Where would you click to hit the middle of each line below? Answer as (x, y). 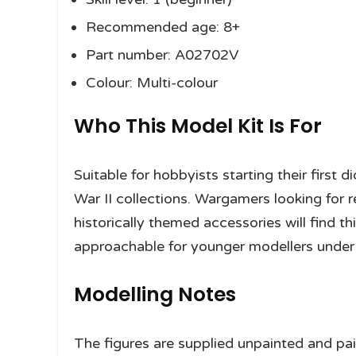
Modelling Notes (155, 295)
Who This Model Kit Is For (198, 126)
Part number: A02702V (162, 55)
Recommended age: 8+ (163, 27)
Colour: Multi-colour (152, 83)
